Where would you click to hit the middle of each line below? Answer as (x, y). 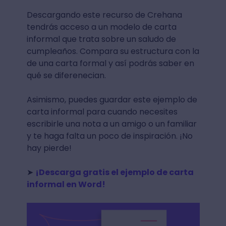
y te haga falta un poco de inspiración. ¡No (109, 136)
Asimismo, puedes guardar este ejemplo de (112, 100)
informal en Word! (67, 185)
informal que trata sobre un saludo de (101, 39)
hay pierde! (50, 148)
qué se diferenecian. (67, 76)
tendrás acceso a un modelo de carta (101, 27)
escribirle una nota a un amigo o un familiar (111, 124)
